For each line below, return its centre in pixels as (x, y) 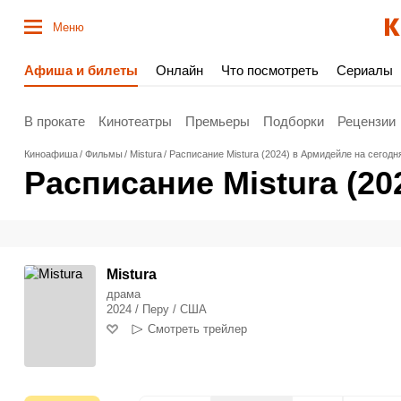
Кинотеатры (135, 121)
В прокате (55, 121)
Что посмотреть (270, 70)
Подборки (294, 121)
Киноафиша (51, 154)
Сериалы (365, 70)
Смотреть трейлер (198, 329)
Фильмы (104, 154)
